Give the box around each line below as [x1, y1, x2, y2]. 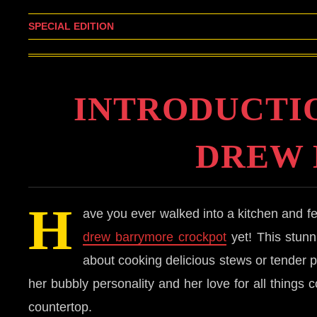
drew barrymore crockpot [83, 229, 226, 244]
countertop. [28, 299, 92, 314]
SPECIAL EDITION [28, 21, 114, 32]
